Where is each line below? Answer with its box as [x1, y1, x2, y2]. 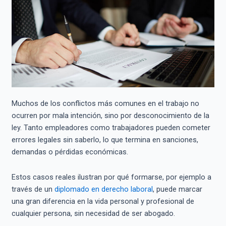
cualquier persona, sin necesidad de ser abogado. [11, 208, 175, 218]
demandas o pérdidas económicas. [11, 147, 128, 156]
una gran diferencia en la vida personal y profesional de [11, 196, 194, 206]
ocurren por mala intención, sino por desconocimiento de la [11, 110, 209, 120]
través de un [11, 184, 54, 194]
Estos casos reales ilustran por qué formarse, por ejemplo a [11, 172, 211, 182]
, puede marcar [152, 184, 202, 194]
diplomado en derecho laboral [54, 184, 153, 194]
